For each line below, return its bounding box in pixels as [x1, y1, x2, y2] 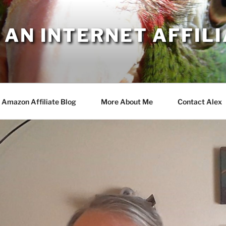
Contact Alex [177, 97, 222, 106]
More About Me [100, 97, 153, 106]
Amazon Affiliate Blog [1, 97, 76, 106]
